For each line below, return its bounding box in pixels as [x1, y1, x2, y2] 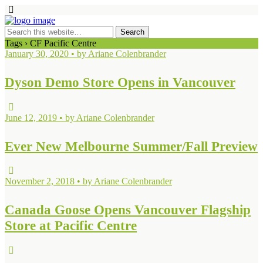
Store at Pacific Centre [5, 218, 137, 234]
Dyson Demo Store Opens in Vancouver [5, 75, 235, 90]
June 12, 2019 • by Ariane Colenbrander [5, 112, 154, 123]
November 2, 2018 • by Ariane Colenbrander [5, 176, 172, 186]
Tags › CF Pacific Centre [5, 38, 96, 48]
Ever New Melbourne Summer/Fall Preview [5, 138, 258, 154]
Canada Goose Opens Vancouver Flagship [5, 202, 251, 218]
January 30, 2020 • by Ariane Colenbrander [5, 49, 166, 59]
